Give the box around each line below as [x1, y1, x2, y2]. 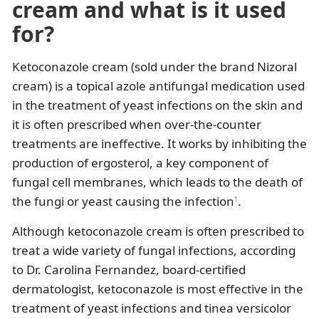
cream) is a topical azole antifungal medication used [12, 78, 305, 95]
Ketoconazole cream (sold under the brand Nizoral [12, 58, 297, 75]
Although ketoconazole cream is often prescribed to [12, 223, 304, 240]
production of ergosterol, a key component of [12, 155, 268, 172]
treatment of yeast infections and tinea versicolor [12, 300, 291, 317]
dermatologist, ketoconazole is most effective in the [12, 281, 303, 298]
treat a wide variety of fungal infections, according [12, 242, 296, 259]
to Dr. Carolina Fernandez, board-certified [12, 261, 246, 278]
